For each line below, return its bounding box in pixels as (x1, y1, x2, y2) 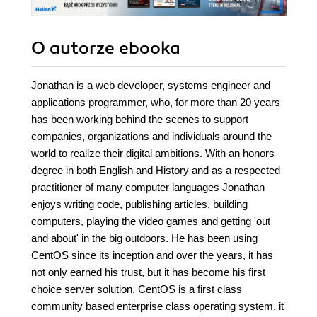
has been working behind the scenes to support (31, 113, 248, 126)
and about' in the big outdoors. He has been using (31, 232, 258, 245)
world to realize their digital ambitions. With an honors (31, 147, 275, 160)
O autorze (31, 38, 119, 59)
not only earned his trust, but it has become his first (31, 266, 265, 279)
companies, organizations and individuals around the (31, 130, 272, 143)
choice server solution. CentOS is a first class (31, 283, 242, 296)
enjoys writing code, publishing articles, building (31, 198, 248, 211)
